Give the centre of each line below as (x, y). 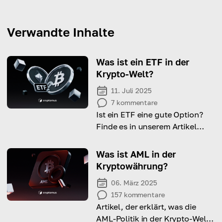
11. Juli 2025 (131, 91)
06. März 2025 (134, 183)
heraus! (110, 139)
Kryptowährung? (132, 166)
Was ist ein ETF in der (143, 62)
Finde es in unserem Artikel (146, 127)
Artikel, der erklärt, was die (146, 207)
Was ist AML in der (136, 154)
